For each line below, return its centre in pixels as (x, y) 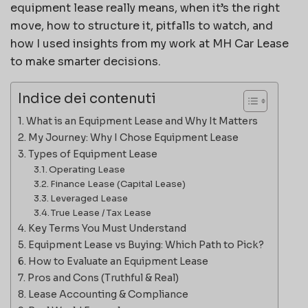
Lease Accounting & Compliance (108, 294)
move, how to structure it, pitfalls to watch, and (142, 25)
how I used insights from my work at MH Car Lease (150, 43)
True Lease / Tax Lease (101, 212)
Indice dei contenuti (87, 99)
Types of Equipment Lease (92, 154)
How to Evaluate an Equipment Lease (118, 261)
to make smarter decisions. (86, 61)
